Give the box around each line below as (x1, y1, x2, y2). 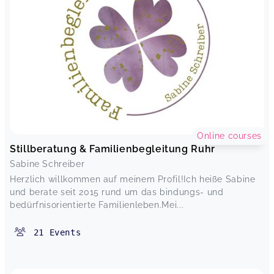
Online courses (197, 131, 262, 141)
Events (49, 228, 81, 238)
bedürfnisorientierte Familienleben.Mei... (10, 200, 184, 210)
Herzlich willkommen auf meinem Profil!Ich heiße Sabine (10, 174, 256, 185)
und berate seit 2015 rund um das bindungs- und (10, 187, 224, 198)
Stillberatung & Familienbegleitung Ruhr (10, 143, 215, 155)
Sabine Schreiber (10, 159, 85, 169)
